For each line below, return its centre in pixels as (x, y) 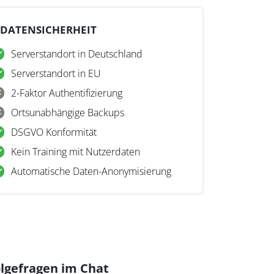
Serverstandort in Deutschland (76, 54)
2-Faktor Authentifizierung (66, 93)
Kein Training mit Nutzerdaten (75, 152)
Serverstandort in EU (56, 74)
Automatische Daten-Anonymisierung (91, 172)
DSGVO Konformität (54, 132)
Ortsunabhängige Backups (67, 113)
